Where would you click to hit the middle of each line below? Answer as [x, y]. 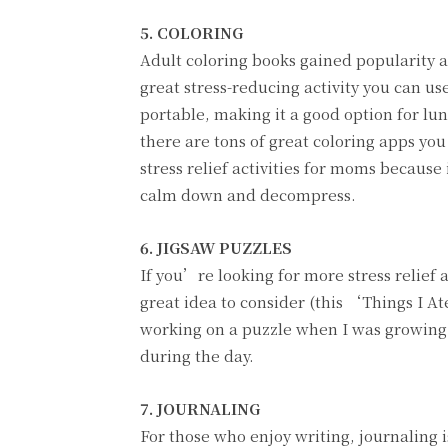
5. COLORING [191, 32]
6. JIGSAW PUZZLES [216, 247]
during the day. [197, 355]
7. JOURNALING [200, 408]
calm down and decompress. [248, 194]
